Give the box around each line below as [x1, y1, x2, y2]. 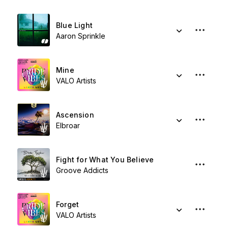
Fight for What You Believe [56, 155, 154, 164]
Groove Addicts [56, 166, 108, 175]
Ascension [56, 110, 94, 119]
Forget [56, 200, 79, 209]
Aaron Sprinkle [56, 32, 105, 40]
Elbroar [56, 121, 80, 130]
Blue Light [56, 21, 93, 30]
